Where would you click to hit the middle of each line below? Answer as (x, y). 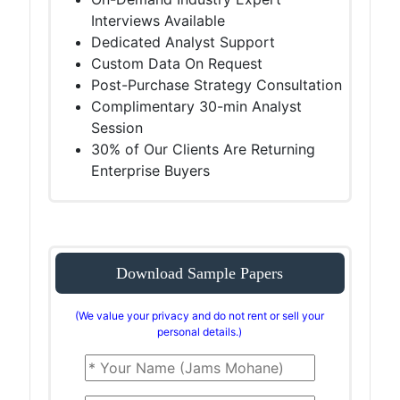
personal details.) (200, 332)
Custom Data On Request (177, 63)
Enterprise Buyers (151, 171)
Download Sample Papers (200, 273)
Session (117, 128)
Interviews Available (158, 21)
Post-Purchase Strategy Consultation (217, 85)
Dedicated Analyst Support (183, 42)
